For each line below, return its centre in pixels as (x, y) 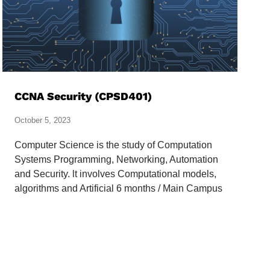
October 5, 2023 (42, 121)
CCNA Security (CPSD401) (83, 96)
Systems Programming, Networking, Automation (116, 160)
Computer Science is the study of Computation (113, 145)
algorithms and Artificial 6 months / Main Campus (118, 189)
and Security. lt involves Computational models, (115, 174)
